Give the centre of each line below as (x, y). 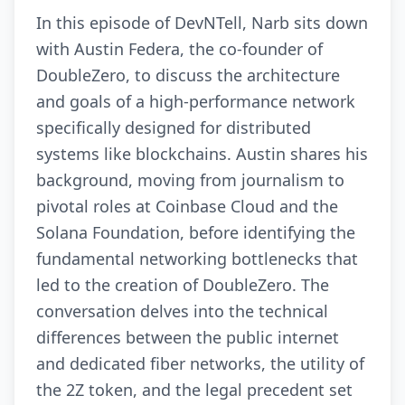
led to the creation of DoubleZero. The (183, 285)
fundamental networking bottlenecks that (197, 259)
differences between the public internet (188, 337)
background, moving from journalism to (190, 180)
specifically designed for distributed (174, 127)
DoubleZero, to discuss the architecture (188, 75)
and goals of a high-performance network (196, 101)
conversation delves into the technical (182, 311)
